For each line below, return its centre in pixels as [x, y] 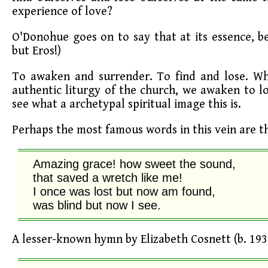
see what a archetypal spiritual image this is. [127, 104]
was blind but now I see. [97, 205]
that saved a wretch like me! [108, 177]
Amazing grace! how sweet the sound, [134, 164]
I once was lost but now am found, [124, 191]
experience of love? [62, 11]
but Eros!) [36, 51]
